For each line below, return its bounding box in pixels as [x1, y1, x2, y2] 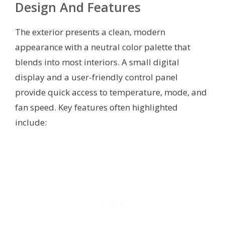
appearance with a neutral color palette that [15, 41, 190, 53]
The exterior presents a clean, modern [15, 26, 165, 38]
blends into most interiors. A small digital [15, 56, 179, 68]
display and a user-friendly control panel [15, 71, 178, 83]
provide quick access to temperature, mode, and [15, 86, 207, 98]
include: [15, 116, 47, 128]
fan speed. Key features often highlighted [15, 101, 178, 113]
